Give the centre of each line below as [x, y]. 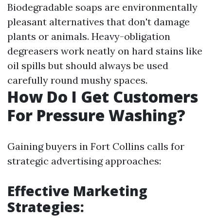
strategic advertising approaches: [84, 161]
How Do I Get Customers [103, 97]
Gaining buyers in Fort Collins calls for [96, 146]
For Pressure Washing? [96, 115]
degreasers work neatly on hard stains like [105, 51]
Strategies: [46, 207]
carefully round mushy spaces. [77, 80]
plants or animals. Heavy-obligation [89, 36]
